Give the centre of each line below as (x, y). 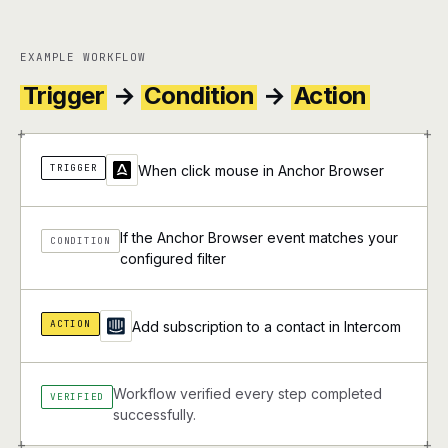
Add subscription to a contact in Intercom (266, 326)
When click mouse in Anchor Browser (261, 170)
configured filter (172, 258)
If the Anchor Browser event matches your (258, 237)
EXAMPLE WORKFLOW (83, 57)
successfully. (155, 414)
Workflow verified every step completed (248, 393)
